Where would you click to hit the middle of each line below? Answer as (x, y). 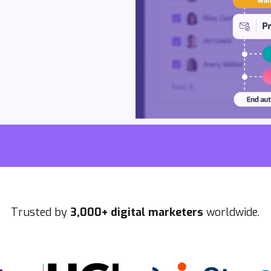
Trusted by (41, 212)
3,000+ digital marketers (139, 212)
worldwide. (233, 212)
